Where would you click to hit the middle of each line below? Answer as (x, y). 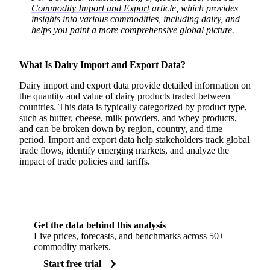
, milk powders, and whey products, (169, 118)
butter (60, 118)
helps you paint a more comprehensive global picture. (133, 30)
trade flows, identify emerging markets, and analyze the (124, 151)
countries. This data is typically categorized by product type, (133, 107)
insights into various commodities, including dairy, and (136, 19)
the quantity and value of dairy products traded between (125, 96)
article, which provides (194, 8)
